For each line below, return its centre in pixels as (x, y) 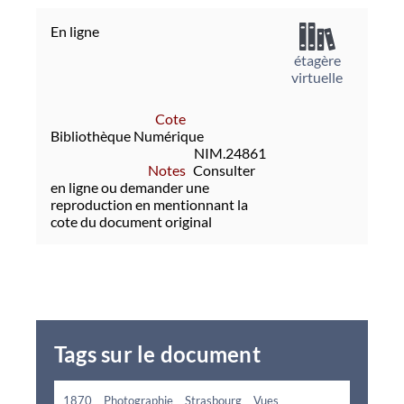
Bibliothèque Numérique (127, 135)
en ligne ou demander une (130, 187)
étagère (317, 60)
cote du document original (131, 221)
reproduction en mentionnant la (149, 204)
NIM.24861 (230, 152)
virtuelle (317, 77)
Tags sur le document (157, 353)
